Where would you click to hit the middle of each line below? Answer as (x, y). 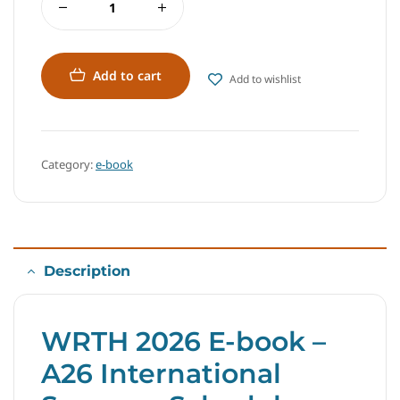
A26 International (161, 374)
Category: (68, 165)
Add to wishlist (265, 79)
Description (87, 271)
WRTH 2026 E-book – (183, 342)
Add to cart (127, 76)
